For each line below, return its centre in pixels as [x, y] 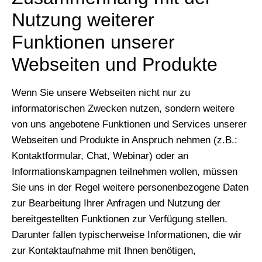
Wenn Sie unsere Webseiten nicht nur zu [101, 93]
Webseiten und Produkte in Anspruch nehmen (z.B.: [125, 140]
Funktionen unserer [93, 42]
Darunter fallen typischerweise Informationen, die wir [127, 235]
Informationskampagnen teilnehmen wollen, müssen [125, 172]
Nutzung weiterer [83, 20]
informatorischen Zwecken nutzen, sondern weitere [123, 109]
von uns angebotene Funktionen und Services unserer [129, 125]
